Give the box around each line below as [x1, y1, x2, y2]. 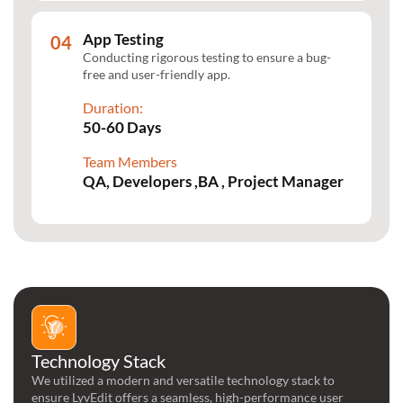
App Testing [83, 30, 164, 49]
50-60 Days [83, 118, 161, 138]
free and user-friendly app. [83, 67, 230, 83]
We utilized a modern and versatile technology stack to [31, 372, 335, 389]
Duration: [83, 99, 143, 117]
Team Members [83, 153, 177, 171]
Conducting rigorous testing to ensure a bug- [83, 49, 331, 66]
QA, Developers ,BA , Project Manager [83, 172, 344, 192]
